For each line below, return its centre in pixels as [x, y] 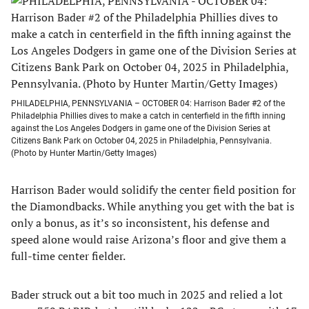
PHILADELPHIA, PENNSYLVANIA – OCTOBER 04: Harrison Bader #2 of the [148, 103]
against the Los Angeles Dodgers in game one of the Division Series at [141, 128]
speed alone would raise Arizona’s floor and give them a [149, 239]
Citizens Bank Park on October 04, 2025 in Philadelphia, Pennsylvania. [141, 141]
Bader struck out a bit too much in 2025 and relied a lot [147, 295]
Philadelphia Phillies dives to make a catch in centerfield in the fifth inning [148, 116]
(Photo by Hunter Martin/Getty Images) [84, 153]
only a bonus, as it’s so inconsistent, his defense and [140, 223]
